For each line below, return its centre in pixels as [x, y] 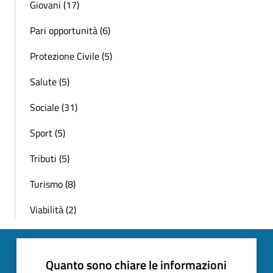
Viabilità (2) [53, 210]
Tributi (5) [50, 159]
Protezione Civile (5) [71, 56]
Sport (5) [48, 133]
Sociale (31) [54, 108]
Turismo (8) [53, 184]
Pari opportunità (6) [70, 31]
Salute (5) [50, 82]
